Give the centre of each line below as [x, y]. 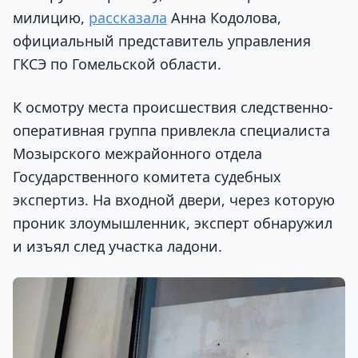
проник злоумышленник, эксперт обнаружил [173, 223]
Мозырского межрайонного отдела [137, 153]
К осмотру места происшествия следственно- [173, 107]
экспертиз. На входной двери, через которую [174, 199]
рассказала [128, 18]
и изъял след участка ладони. [117, 246]
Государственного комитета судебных [147, 176]
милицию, [51, 18]
